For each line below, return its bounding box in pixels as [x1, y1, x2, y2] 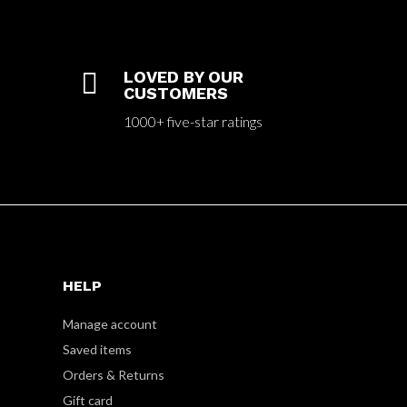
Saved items [62, 341, 132, 357]
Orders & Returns [62, 366, 164, 382]
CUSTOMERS [124, 83, 229, 103]
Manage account [62, 315, 157, 332]
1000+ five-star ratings [124, 112, 263, 130]
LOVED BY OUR [124, 66, 244, 86]
